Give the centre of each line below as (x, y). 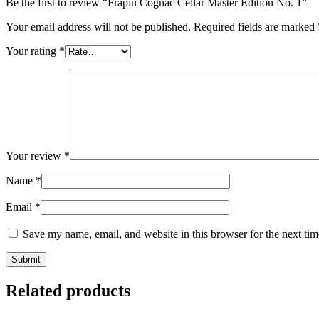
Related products (68, 291)
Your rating (32, 51)
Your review (35, 156)
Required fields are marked (256, 27)
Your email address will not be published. (98, 27)
